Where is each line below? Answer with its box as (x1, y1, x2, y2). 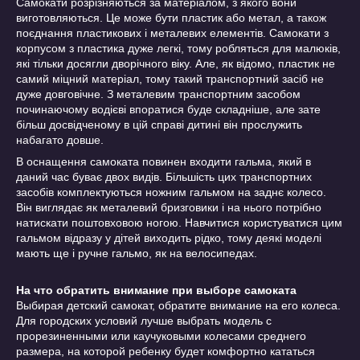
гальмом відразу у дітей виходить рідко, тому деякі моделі (16, 231, 321, 244)
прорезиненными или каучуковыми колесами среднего (16, 329, 306, 342)
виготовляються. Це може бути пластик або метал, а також (16, 11, 326, 24)
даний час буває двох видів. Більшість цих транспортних (16, 170, 312, 183)
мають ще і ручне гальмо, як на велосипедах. (16, 247, 257, 260)
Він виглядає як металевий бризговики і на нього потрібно (16, 201, 321, 214)
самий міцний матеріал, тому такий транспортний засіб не (16, 72, 324, 85)
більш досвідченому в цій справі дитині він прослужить (16, 118, 302, 131)
